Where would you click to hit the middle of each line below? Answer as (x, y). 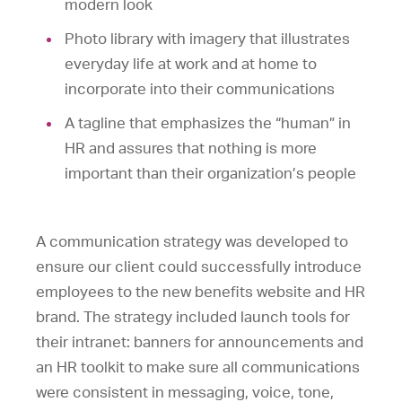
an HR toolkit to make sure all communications (198, 367)
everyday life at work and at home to (191, 64)
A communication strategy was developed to (192, 241)
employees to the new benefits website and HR (201, 292)
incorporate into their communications (200, 89)
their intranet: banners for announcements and (200, 342)
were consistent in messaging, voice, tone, (185, 392)
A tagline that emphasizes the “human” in (208, 123)
